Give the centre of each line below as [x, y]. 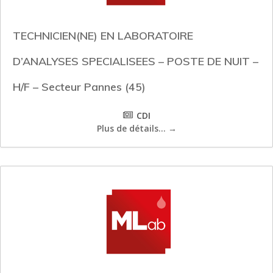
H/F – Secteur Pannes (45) [79, 87]
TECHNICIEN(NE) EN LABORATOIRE [103, 36]
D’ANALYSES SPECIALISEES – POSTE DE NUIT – [136, 62]
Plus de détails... [132, 129]
